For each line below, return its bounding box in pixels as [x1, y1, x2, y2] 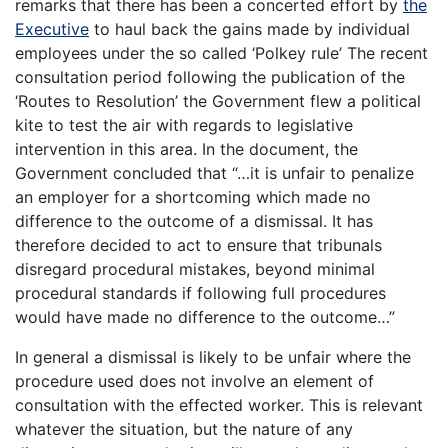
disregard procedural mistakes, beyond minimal [15, 259, 375, 280]
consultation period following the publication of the [15, 67, 405, 88]
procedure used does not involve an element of [15, 371, 374, 392]
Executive [15, 19, 89, 40]
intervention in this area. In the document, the [15, 139, 358, 160]
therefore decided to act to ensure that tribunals [15, 235, 382, 256]
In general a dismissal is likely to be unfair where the [15, 347, 411, 368]
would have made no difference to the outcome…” [15, 307, 395, 328]
